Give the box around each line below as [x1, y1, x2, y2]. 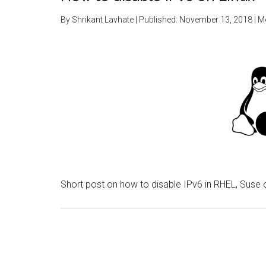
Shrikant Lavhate [72, 15, 134, 24]
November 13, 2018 [179, 15, 252, 24]
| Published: [134, 15, 179, 24]
